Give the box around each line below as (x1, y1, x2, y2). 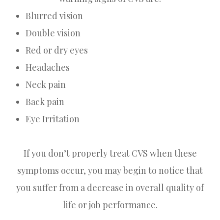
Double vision (26, 27, 81, 39)
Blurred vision (26, 9, 83, 22)
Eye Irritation (26, 112, 80, 125)
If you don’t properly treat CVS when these (23, 147, 197, 159)
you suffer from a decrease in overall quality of (16, 181, 204, 193)
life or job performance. (62, 198, 158, 211)
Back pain (26, 95, 65, 108)
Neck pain (26, 78, 66, 90)
